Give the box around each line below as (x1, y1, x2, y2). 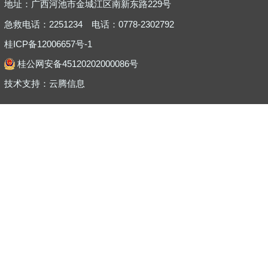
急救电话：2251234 (4, 19, 83, 29)
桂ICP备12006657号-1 (4, 39, 92, 49)
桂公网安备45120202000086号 (17, 59, 138, 69)
